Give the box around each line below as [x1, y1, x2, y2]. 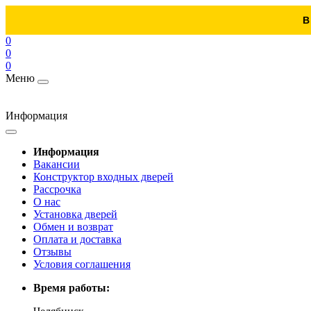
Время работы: [33, 282, 110, 294]
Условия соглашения [33, 258, 131, 270]
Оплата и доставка [33, 233, 121, 245]
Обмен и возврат [33, 221, 113, 233]
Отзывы [33, 246, 72, 258]
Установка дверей [33, 208, 117, 220]
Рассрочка [33, 183, 81, 195]
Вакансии [33, 158, 80, 170]
